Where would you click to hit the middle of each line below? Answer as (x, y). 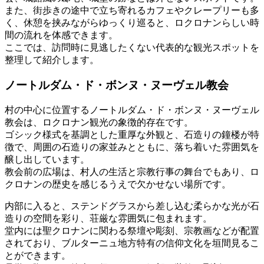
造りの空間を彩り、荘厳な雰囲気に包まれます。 (108, 218)
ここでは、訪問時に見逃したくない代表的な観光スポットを (132, 48)
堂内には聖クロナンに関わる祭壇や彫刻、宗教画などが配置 (132, 230)
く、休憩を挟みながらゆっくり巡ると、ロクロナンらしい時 (132, 23)
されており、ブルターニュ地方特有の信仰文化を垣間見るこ (132, 243)
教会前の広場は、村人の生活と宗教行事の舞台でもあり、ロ (132, 171)
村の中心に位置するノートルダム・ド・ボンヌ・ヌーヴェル (132, 110)
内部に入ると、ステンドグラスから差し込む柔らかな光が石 (132, 206)
